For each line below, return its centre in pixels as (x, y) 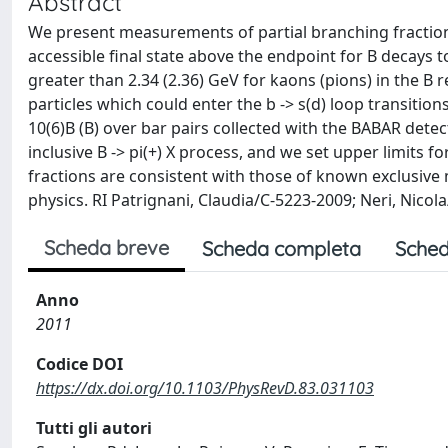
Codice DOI (79, 364)
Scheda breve (106, 247)
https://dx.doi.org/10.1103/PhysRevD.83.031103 (205, 388)
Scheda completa (281, 248)
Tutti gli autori (94, 428)
